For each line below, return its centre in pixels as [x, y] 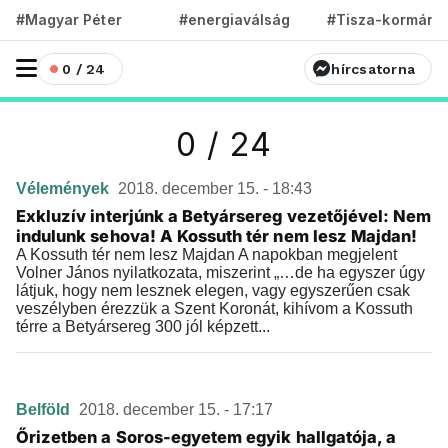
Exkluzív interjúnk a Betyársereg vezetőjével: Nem [224, 216]
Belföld [45, 409]
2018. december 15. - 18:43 [215, 188]
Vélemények [64, 188]
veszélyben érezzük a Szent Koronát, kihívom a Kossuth [214, 308]
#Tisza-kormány [385, 19]
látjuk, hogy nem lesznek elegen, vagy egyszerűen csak [213, 290]
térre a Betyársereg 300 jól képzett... [143, 326]
